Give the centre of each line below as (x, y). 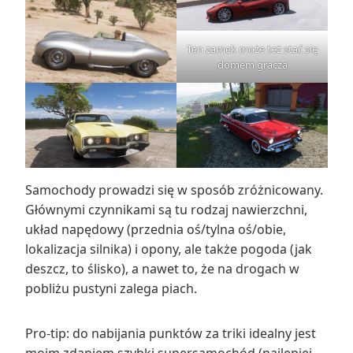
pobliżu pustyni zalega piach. (111, 288)
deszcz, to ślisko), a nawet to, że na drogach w (162, 268)
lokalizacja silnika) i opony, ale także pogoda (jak (169, 249)
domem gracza (252, 64)
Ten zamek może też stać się (252, 48)
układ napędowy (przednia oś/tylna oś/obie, (156, 229)
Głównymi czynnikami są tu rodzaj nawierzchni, (166, 209)
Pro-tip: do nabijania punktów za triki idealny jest (171, 333)
